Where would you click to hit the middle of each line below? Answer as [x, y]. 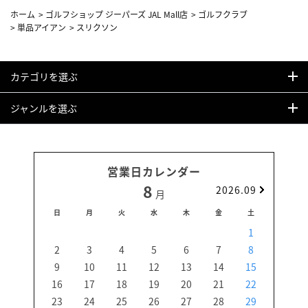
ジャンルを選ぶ [44, 108]
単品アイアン [42, 27]
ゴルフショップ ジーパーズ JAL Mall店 [117, 14]
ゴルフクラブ [223, 14]
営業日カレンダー [154, 171]
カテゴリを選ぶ [44, 76]
